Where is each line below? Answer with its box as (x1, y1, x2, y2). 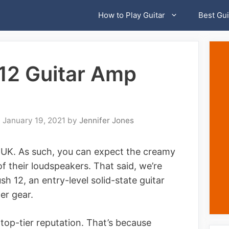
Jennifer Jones (79, 115, 134, 125)
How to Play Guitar (98, 10, 165, 20)
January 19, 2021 (3, 115, 65, 125)
